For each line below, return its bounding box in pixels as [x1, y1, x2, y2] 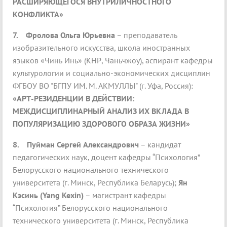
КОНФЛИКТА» [13, 9, 63, 20]
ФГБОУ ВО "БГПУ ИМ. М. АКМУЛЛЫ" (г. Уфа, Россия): [13, 81, 193, 91]
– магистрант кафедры [84, 190, 166, 201]
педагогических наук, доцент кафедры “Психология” [13, 152, 200, 163]
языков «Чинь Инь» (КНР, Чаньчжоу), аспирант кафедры [13, 55, 213, 66]
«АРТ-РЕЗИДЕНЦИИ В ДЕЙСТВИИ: [13, 93, 134, 104]
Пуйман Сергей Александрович [27, 139, 139, 150]
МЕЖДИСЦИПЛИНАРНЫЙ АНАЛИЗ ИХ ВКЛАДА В [13, 106, 189, 117]
